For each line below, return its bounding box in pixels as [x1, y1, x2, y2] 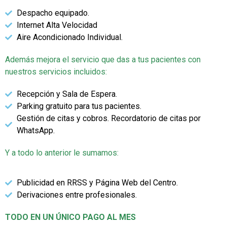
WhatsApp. [16, 126, 55, 136]
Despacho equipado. [16, 8, 89, 18]
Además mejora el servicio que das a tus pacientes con [5, 55, 201, 65]
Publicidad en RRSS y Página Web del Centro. [16, 177, 178, 187]
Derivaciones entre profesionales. [16, 190, 137, 200]
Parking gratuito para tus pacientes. [16, 101, 141, 111]
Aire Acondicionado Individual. [16, 32, 123, 43]
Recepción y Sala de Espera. [16, 89, 117, 99]
